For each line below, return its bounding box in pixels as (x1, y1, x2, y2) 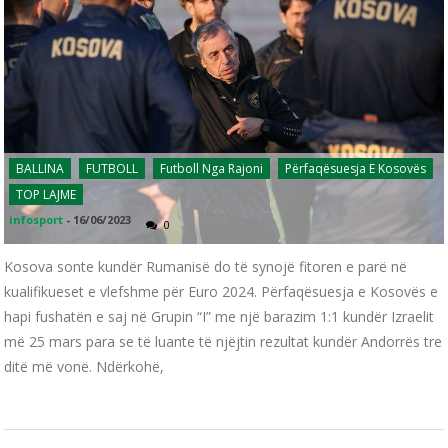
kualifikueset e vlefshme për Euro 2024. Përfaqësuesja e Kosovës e (4, 281, 439, 301)
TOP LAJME (16, 185, 77, 203)
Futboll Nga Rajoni (160, 159, 264, 177)
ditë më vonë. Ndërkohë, (4, 356, 165, 376)
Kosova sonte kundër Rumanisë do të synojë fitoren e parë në (4, 256, 408, 276)
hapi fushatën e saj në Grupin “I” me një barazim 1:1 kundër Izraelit (4, 306, 435, 326)
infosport (9, 211, 64, 227)
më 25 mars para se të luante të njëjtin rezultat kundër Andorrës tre (4, 331, 443, 351)
